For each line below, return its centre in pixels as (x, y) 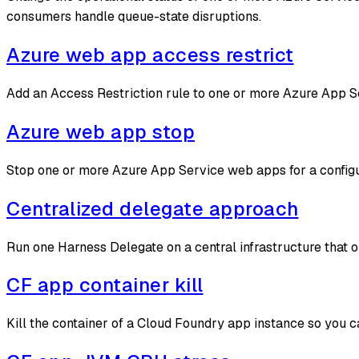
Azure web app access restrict (150, 55)
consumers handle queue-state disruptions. (134, 17)
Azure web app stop (101, 131)
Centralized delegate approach (153, 208)
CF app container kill (105, 285)
